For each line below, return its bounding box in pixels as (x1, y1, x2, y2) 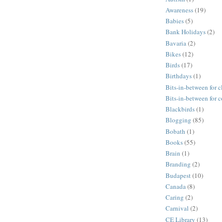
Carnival (166, 204, 189, 213)
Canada (166, 181, 186, 191)
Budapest (166, 170, 191, 180)
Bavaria (166, 38, 186, 48)
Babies (166, 16, 184, 26)
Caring (166, 193, 184, 202)
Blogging (166, 115, 191, 125)
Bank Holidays (166, 27, 206, 37)
